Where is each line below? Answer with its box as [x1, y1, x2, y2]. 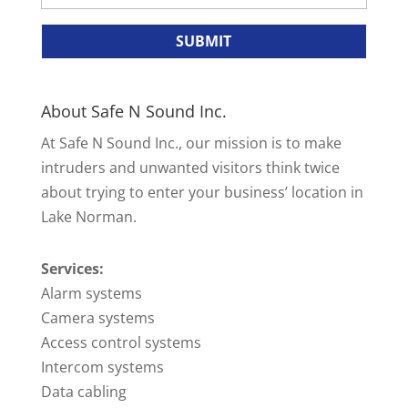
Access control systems [40, 332, 201, 353]
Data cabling [40, 382, 127, 403]
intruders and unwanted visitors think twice [40, 158, 340, 178]
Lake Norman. [40, 207, 137, 228]
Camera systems [40, 308, 155, 329]
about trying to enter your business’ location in [40, 182, 363, 203]
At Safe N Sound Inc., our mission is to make [40, 133, 342, 154]
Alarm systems [40, 283, 142, 304]
